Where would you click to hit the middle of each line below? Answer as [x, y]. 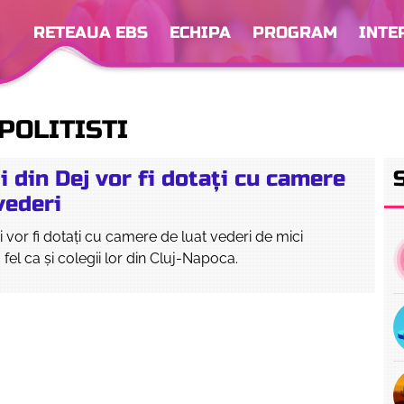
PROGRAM [295, 32]
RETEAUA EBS [91, 32]
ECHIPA [200, 32]
